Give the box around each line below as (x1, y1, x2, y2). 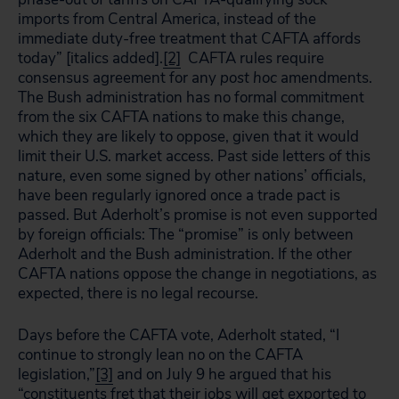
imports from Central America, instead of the (18, 9, 316, 29)
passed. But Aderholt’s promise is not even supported (18, 205, 378, 225)
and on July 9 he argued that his (113, 364, 331, 385)
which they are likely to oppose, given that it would (18, 126, 359, 147)
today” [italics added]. (18, 48, 163, 69)
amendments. (277, 68, 372, 88)
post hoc (220, 68, 277, 88)
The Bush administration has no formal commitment (18, 87, 364, 108)
